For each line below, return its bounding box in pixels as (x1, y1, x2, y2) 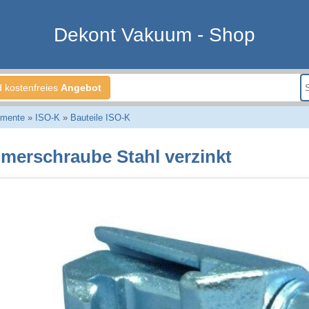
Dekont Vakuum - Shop (54, 24, 255, 46)
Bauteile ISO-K (70, 112, 130, 123)
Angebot (61, 82, 101, 93)
